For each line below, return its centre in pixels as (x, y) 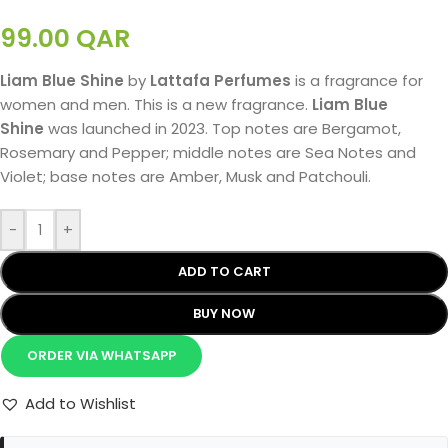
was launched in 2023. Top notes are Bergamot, (222, 128)
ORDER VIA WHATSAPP (101, 355)
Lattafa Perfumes (220, 80)
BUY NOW (224, 313)
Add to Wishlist (80, 403)
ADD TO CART (224, 271)
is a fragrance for (357, 80)
